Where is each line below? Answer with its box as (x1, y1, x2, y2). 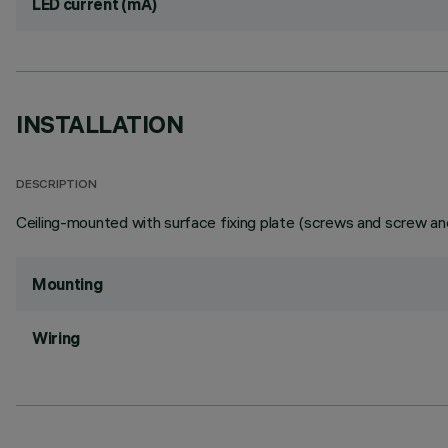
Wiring (32, 328, 81, 348)
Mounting (32, 274, 103, 294)
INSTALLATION (16, 109, 184, 139)
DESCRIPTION (16, 179, 97, 192)
